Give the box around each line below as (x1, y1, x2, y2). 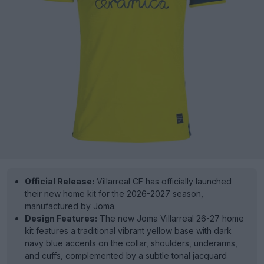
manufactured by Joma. (25, 201, 116, 211)
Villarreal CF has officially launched (94, 176, 232, 186)
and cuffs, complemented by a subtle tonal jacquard (25, 250, 227, 260)
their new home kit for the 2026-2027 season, (25, 189, 203, 199)
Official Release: (25, 176, 94, 186)
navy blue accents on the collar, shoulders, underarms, (25, 238, 237, 248)
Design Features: (25, 213, 97, 223)
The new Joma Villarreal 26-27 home (97, 213, 244, 223)
